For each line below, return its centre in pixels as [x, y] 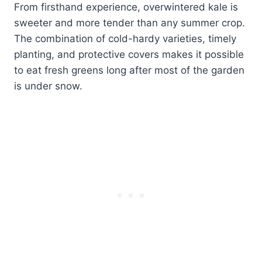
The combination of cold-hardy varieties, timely [125, 39]
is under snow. [48, 86]
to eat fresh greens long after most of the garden [129, 70]
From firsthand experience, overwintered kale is [126, 7]
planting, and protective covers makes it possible [129, 55]
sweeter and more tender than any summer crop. [130, 23]
